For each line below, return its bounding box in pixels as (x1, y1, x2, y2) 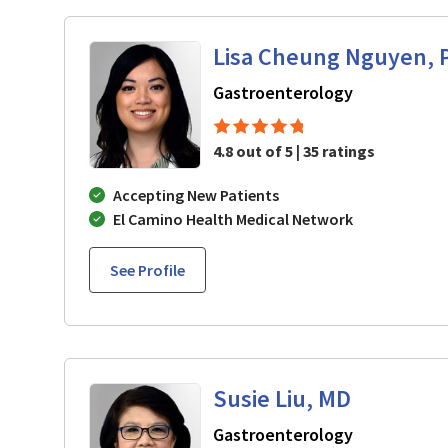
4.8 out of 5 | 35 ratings (213, 140, 375, 161)
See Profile (110, 259, 185, 280)
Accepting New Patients (113, 184, 279, 205)
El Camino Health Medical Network (113, 208, 353, 229)
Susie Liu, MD (213, 382, 351, 414)
